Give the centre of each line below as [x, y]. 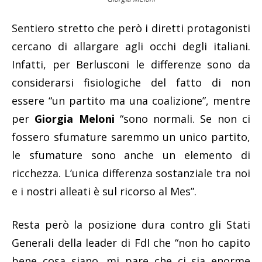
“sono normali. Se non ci [185, 119]
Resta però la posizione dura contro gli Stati [131, 225]
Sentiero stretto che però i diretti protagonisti [131, 28]
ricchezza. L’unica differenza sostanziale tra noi [131, 173]
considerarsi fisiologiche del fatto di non [131, 83]
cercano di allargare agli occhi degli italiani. [131, 46]
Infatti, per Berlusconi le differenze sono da [131, 65]
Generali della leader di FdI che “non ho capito [131, 243]
